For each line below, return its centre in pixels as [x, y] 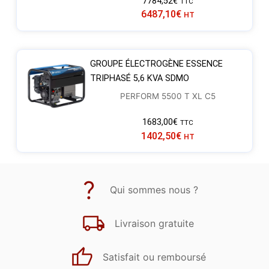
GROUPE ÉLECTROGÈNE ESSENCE [156, 64]
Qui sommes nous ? [154, 190]
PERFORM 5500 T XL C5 [168, 96]
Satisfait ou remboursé [154, 257]
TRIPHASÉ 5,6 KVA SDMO [139, 78]
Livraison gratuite [154, 224]
